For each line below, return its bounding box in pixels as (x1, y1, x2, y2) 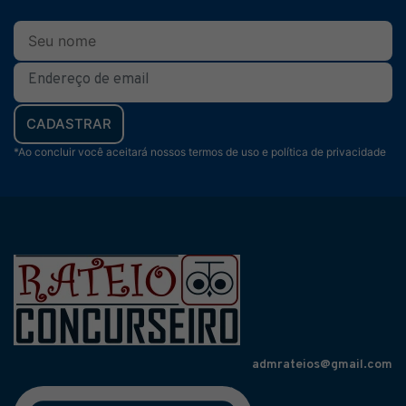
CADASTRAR (26, 114, 111, 132)
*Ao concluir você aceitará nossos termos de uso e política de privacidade (14, 144, 386, 159)
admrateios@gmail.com (252, 356, 392, 372)
